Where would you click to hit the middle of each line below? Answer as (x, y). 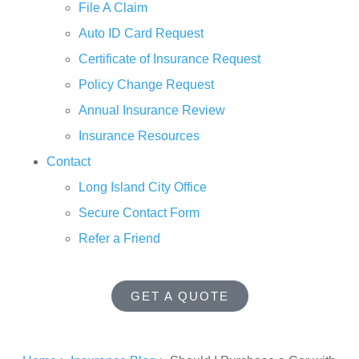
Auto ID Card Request (141, 33)
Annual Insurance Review (152, 110)
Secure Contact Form (139, 213)
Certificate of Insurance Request (169, 59)
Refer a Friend (119, 238)
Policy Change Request (146, 85)
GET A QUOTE (179, 296)
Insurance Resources (139, 136)
